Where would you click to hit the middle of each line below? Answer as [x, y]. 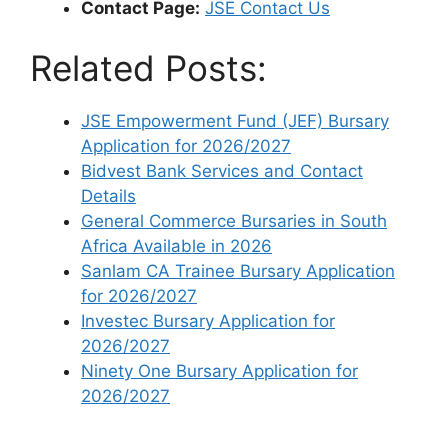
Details [108, 195]
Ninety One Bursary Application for [219, 370]
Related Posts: [148, 67]
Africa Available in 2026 [176, 245]
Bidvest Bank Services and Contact [222, 170]
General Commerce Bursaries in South [234, 220]
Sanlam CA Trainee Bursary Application [238, 270]
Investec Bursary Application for [208, 320]
